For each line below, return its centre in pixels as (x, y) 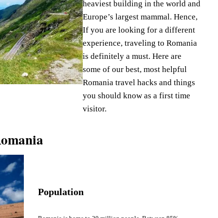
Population (61, 192)
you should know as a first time (137, 96)
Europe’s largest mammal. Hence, (140, 17)
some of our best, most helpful (135, 69)
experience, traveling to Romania (140, 43)
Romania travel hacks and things (139, 82)
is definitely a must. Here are (132, 56)
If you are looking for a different (139, 30)
